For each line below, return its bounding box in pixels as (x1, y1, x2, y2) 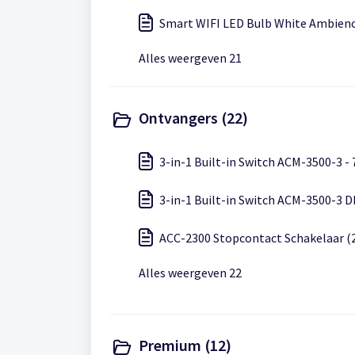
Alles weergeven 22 (139, 265, 242, 281)
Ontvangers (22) (139, 108, 248, 128)
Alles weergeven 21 (139, 50, 242, 66)
